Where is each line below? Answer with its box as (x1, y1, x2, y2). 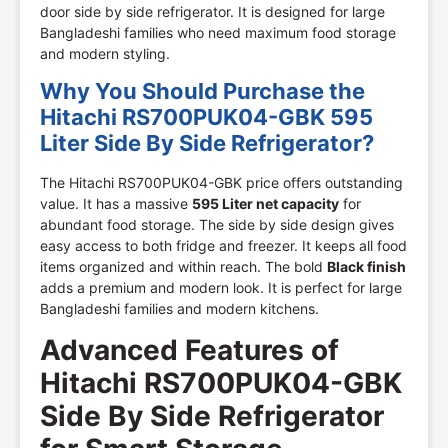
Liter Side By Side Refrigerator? (40, 130, 374, 157)
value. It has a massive (40, 195, 192, 213)
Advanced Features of (40, 332, 339, 367)
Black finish (327, 258, 406, 276)
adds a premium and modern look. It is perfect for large (40, 279, 402, 297)
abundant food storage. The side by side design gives (40, 216, 394, 234)
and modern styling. (40, 44, 170, 62)
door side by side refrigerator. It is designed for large (40, 2, 385, 20)
